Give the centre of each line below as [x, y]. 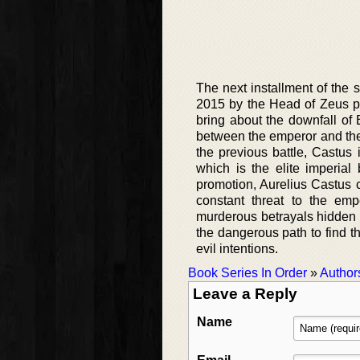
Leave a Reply [245, 294]
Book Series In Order [247, 273]
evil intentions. [237, 249]
